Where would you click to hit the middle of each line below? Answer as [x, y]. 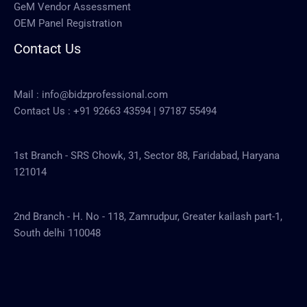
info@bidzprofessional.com [105, 95]
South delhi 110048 [57, 233]
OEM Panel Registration [68, 23]
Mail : [28, 95]
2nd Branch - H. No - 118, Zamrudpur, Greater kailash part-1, [148, 217]
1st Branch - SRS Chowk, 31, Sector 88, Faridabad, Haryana [147, 156]
